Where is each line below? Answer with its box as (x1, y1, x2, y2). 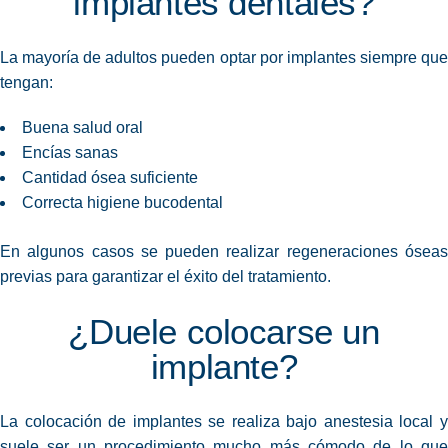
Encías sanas (22, 144, 118, 162)
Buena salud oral (22, 119, 143, 137)
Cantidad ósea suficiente (22, 169, 198, 187)
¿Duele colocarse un (68, 312, 380, 352)
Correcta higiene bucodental (22, 194, 223, 212)
